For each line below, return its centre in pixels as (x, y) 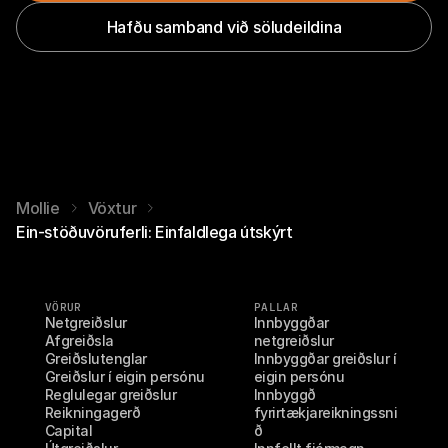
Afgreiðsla (79, 340)
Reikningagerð (92, 412)
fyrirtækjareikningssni (326, 412)
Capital (69, 430)
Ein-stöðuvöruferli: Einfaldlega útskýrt (154, 232)
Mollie (38, 208)
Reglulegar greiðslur (111, 394)
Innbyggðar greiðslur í (325, 358)
